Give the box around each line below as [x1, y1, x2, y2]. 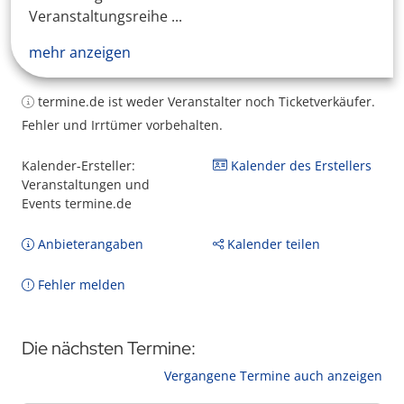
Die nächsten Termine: [22, 336, 196, 360]
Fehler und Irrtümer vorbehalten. [22, 116, 223, 133]
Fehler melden [34, 276, 125, 293]
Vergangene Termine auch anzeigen [164, 367, 382, 384]
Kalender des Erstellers [227, 157, 372, 174]
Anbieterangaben [34, 235, 143, 252]
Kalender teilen [224, 235, 320, 252]
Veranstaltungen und [22, 176, 150, 193]
